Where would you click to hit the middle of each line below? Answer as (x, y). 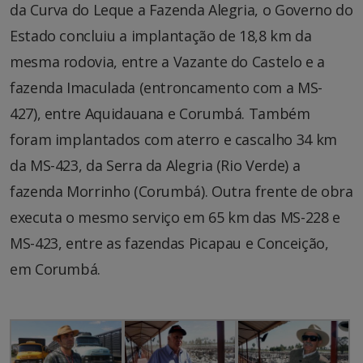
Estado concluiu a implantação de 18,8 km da (161, 35)
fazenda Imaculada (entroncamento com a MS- (166, 87)
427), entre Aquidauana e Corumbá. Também (160, 113)
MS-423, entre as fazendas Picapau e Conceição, (169, 243)
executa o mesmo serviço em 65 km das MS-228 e (175, 217)
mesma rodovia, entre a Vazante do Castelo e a (167, 61)
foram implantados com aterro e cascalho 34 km (173, 139)
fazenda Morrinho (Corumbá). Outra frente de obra (181, 191)
